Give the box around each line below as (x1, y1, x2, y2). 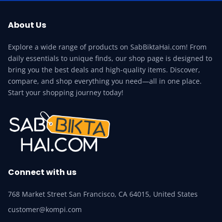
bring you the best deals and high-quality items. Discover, (8, 64, 200, 74)
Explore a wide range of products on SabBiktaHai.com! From (8, 42, 207, 52)
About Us (8, 19, 46, 31)
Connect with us (8, 166, 76, 178)
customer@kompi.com (8, 205, 82, 215)
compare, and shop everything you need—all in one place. (8, 76, 202, 86)
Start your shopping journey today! (8, 87, 123, 97)
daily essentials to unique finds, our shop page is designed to (8, 53, 212, 63)
